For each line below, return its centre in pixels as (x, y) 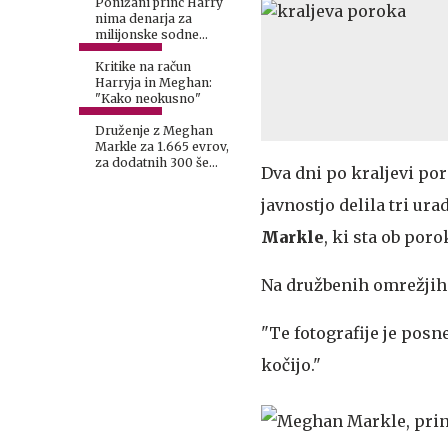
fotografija (127, 178)
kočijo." (291, 364)
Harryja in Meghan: (153, 82)
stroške (117, 50)
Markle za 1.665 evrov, (162, 146)
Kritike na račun (143, 66)
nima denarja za (143, 18)
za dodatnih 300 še (152, 162)
